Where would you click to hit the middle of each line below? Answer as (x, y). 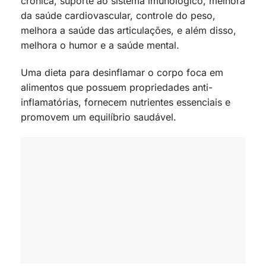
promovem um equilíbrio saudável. (99, 117)
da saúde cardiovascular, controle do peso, (118, 16)
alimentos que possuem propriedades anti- (117, 88)
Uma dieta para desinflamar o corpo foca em (122, 73)
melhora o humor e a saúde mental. (100, 45)
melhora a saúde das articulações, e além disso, (129, 31)
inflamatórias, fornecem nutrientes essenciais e (126, 102)
